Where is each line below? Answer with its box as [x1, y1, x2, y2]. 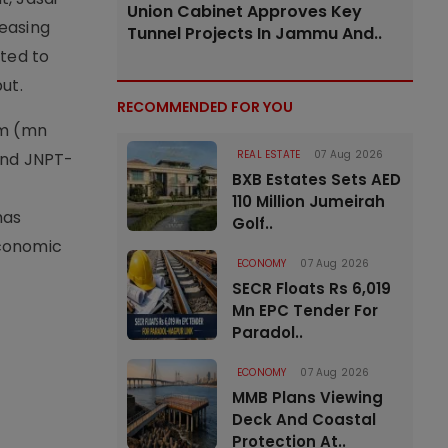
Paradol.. [232, 322, 303, 343]
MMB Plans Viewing [232, 387, 383, 408]
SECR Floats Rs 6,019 [232, 278, 391, 299]
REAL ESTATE [237, 147, 301, 162]
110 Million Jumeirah [232, 191, 385, 212]
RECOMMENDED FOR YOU [117, 97, 293, 117]
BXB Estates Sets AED [232, 169, 401, 190]
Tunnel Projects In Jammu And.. [127, 22, 382, 45]
